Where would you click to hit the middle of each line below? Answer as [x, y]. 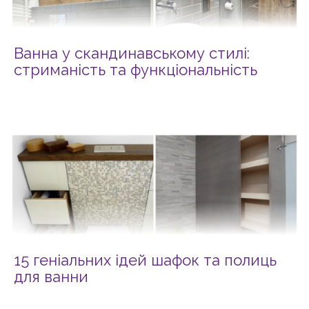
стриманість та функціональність [136, 70]
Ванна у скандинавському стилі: [132, 53]
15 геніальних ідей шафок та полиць [145, 260]
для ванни [51, 277]
